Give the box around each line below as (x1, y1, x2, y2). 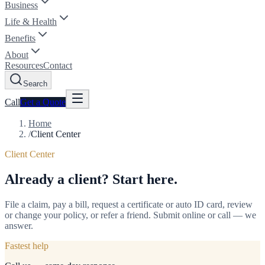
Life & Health (5, 17, 57, 27)
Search (23, 79, 47, 88)
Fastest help (5, 240, 49, 251)
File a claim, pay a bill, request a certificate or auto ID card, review (5, 199, 253, 209)
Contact (43, 60, 72, 70)
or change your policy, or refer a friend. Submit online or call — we (5, 209, 256, 220)
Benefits (5, 33, 35, 43)
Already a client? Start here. (5, 171, 177, 187)
